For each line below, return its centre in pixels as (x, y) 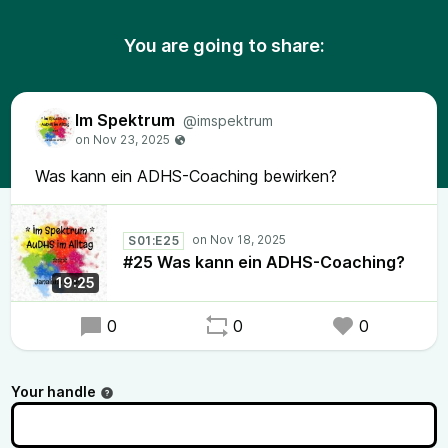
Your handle (53, 391)
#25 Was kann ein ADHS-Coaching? (264, 262)
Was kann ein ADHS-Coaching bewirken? (186, 176)
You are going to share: (224, 45)
